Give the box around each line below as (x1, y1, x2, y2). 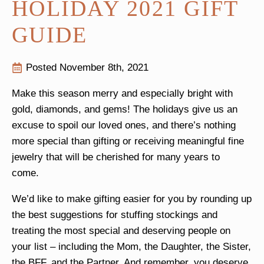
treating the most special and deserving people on (12, 225, 230, 237)
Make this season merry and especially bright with (12, 88, 233, 100)
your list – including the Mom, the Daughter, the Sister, (12, 241, 251, 253)
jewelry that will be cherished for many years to (12, 151, 220, 163)
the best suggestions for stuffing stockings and (12, 209, 217, 221)
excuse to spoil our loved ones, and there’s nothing (12, 120, 236, 131)
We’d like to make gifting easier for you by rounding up (12, 193, 252, 205)
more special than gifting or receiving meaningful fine (12, 136, 244, 147)
